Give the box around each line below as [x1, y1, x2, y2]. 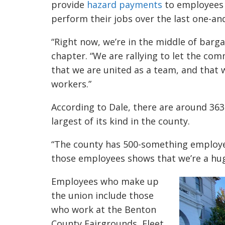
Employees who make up [51, 175, 159, 187]
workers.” [51, 78, 91, 90]
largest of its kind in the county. [51, 115, 192, 127]
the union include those [51, 189, 154, 201]
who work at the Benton [51, 203, 156, 215]
